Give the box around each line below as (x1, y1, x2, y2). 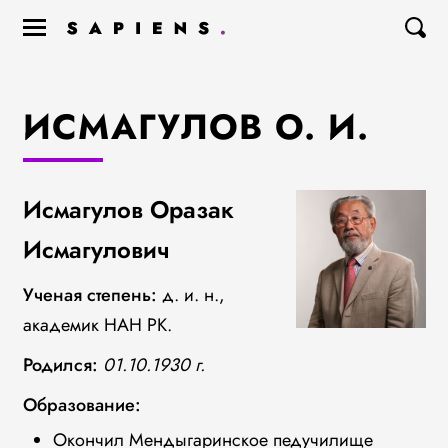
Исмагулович (22, 232, 170, 267)
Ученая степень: (22, 282, 162, 308)
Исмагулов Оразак (22, 192, 234, 227)
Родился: (22, 352, 98, 378)
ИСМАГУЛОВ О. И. (22, 102, 369, 152)
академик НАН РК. (22, 312, 172, 338)
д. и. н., (161, 282, 225, 308)
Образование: (22, 392, 141, 418)
